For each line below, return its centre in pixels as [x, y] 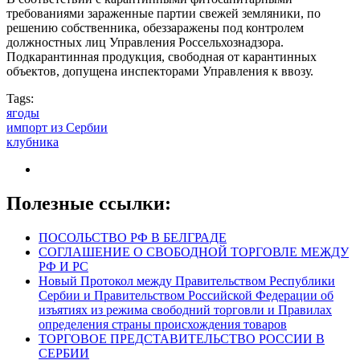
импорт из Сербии [57, 127]
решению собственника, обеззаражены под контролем [155, 27]
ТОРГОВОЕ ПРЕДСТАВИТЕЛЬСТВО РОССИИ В [182, 338]
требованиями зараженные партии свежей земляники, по [164, 13]
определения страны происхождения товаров [163, 324]
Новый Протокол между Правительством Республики [187, 280]
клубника [33, 141]
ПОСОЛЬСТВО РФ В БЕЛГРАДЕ [133, 237]
